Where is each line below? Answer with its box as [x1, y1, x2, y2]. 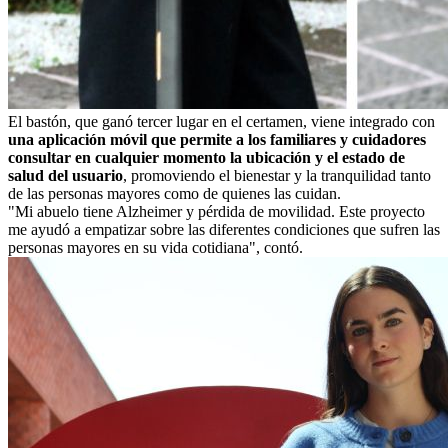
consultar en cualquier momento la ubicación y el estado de [8, 148, 405, 166]
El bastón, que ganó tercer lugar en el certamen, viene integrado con [8, 112, 435, 130]
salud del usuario [8, 166, 123, 184]
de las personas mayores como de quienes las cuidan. [8, 184, 341, 202]
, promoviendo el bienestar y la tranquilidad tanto [123, 166, 431, 184]
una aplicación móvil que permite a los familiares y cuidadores [8, 130, 426, 148]
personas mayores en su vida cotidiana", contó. [8, 238, 303, 256]
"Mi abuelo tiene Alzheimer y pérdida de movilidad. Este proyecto [8, 202, 425, 220]
